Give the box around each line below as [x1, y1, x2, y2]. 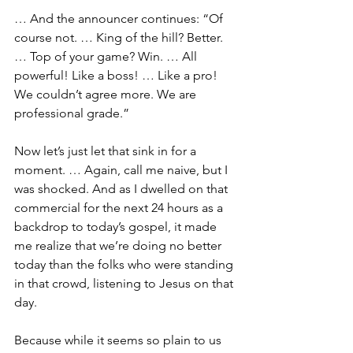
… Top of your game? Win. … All [14, 48, 200, 64]
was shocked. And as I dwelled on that [14, 180, 231, 196]
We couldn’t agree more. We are [14, 86, 199, 102]
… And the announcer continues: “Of [14, 10, 226, 26]
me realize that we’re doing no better [14, 237, 225, 253]
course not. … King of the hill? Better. [14, 29, 226, 45]
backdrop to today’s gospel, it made [14, 218, 220, 234]
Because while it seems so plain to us [14, 332, 225, 347]
